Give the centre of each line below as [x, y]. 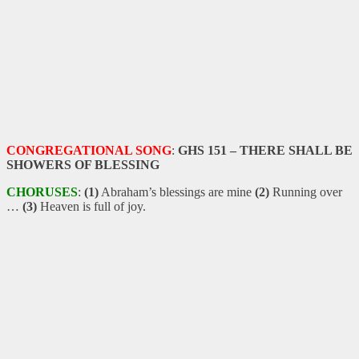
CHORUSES [42, 192]
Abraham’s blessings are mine [177, 192]
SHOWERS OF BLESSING [83, 164]
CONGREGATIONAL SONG [89, 150]
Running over [306, 192]
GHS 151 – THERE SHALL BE [265, 150]
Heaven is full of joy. [91, 206]
